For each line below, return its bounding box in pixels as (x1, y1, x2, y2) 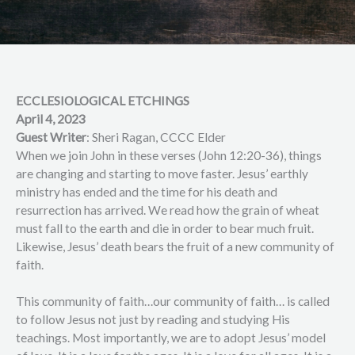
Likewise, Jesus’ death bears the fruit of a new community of (16, 239, 334, 254)
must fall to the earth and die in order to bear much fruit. (16, 221, 314, 235)
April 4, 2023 (16, 112, 86, 126)
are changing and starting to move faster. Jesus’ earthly (16, 166, 308, 181)
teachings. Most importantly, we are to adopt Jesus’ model (16, 330, 326, 345)
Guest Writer (16, 130, 86, 144)
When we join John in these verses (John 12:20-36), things (16, 148, 322, 162)
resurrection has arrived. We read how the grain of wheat (16, 203, 319, 217)
